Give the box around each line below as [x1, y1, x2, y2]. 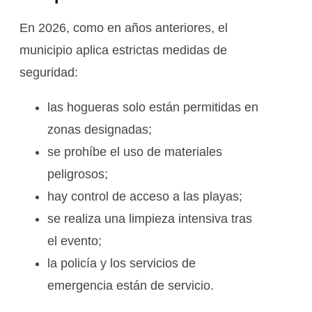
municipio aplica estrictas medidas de [19, 42, 227, 57]
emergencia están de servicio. [47, 278, 214, 292]
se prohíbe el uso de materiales [47, 144, 222, 159]
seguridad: [19, 65, 78, 79]
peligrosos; [47, 166, 108, 181]
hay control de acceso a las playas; [47, 189, 242, 203]
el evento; [47, 233, 102, 248]
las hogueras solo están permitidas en [47, 100, 258, 114]
